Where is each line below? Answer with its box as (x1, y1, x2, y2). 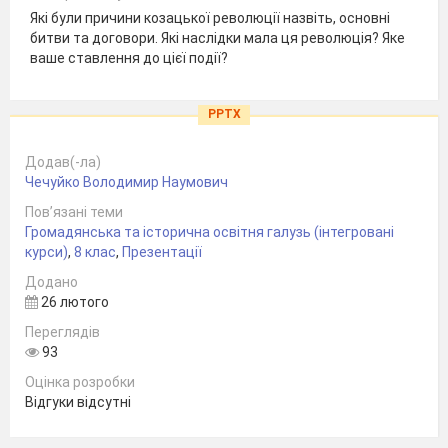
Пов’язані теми (25, 204, 123, 221)
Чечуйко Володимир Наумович (25, 174, 228, 191)
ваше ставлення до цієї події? (30, 49, 228, 66)
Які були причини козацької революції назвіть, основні (30, 9, 390, 26)
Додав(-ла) (25, 154, 101, 171)
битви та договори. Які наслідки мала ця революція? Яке (30, 29, 405, 46)
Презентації (122, 244, 202, 261)
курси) (25, 244, 68, 261)
